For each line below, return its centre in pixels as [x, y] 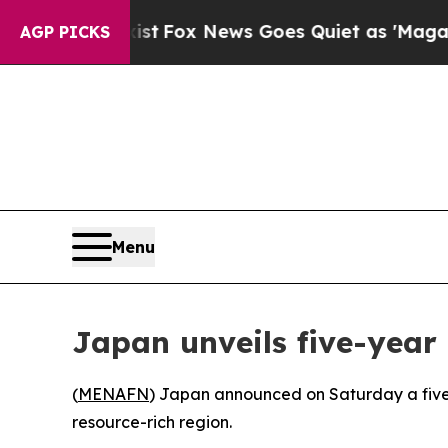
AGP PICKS [65, 32]
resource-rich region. [152, 421]
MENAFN [113, 393]
